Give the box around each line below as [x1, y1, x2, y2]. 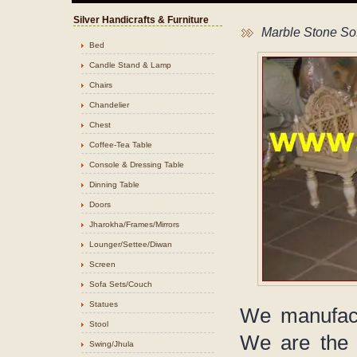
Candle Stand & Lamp [89, 61, 171, 69]
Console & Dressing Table [89, 160, 184, 169]
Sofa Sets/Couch [89, 280, 152, 288]
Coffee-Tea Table [89, 140, 152, 149]
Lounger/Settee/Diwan [89, 240, 172, 249]
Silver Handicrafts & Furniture [73, 14, 209, 25]
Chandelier [89, 100, 129, 109]
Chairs [89, 80, 112, 89]
